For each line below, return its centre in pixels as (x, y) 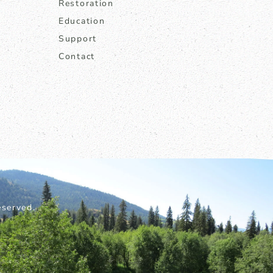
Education (82, 21)
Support (78, 39)
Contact (77, 56)
